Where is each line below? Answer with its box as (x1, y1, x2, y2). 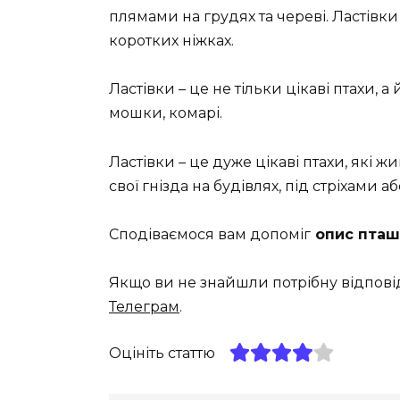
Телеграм (109, 297, 179, 315)
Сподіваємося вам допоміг (109, 225, 311, 243)
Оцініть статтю (109, 345, 215, 362)
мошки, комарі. (109, 104, 222, 122)
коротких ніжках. (109, 32, 234, 50)
